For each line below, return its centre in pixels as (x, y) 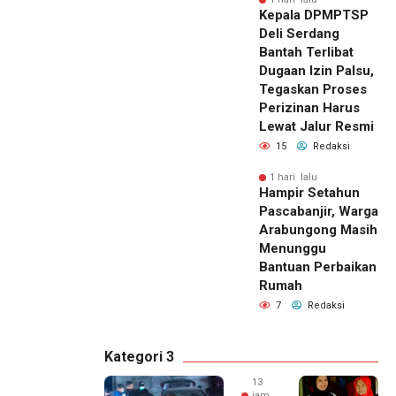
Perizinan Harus (309, 108)
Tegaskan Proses (313, 90)
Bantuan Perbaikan (318, 267)
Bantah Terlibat (306, 53)
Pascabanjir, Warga (319, 212)
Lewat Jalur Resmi (316, 127)
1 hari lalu (293, 178)
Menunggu (293, 249)
